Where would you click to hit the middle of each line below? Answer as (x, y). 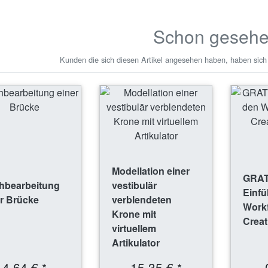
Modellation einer (150, 171)
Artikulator (135, 243)
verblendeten (141, 200)
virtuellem (134, 229)
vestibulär (134, 185)
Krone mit (134, 214)
